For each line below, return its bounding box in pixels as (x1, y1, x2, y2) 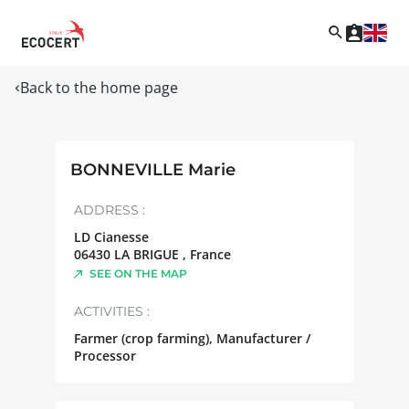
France (189, 245, 231, 263)
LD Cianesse (73, 227, 149, 246)
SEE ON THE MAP (89, 266, 187, 280)
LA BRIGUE (113, 245, 183, 263)
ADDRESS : (73, 201, 145, 218)
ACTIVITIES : (73, 302, 150, 320)
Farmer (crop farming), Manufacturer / (73, 329, 310, 347)
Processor (73, 346, 136, 364)
